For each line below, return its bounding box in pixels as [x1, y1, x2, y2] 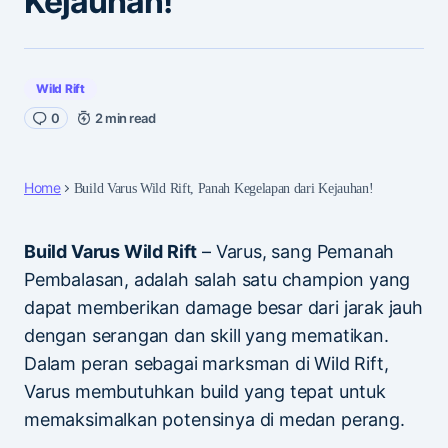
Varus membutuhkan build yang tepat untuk [24, 380, 386, 402]
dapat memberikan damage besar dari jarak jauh [24, 296, 423, 318]
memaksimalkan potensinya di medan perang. [24, 408, 405, 430]
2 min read [95, 109, 156, 126]
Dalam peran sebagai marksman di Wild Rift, [24, 352, 389, 374]
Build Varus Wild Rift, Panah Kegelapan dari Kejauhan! [73, 180, 374, 196]
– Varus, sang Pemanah [197, 240, 395, 262]
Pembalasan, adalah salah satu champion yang [24, 268, 411, 290]
